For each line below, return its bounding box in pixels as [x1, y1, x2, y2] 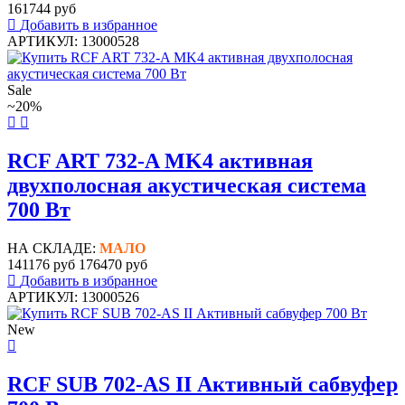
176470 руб [79, 257, 147, 273]
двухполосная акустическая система [7, 174, 366, 198]
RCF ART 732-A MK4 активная [7, 149, 313, 174]
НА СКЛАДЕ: [7, 240, 99, 257]
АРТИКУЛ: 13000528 [7, 33, 139, 50]
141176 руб [7, 257, 75, 273]
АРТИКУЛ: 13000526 [7, 289, 139, 306]
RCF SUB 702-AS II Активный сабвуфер [7, 372, 398, 397]
